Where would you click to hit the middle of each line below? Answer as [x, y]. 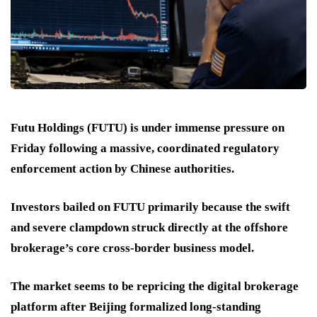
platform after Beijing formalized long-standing [136, 307]
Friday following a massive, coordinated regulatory [145, 149]
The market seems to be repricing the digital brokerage [155, 287]
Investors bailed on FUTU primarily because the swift [150, 207]
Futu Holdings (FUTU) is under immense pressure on [148, 128]
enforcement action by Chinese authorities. [122, 169]
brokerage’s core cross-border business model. [132, 248]
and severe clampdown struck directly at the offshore [149, 228]
